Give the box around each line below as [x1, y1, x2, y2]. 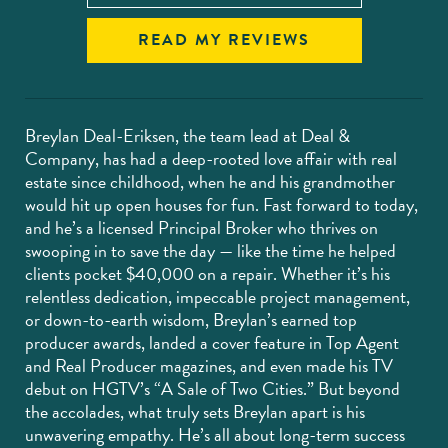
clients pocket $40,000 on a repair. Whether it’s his [25, 259, 390, 287]
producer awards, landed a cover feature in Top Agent [25, 328, 399, 356]
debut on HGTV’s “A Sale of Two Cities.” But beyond [25, 374, 400, 402]
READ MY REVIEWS [138, 27, 310, 52]
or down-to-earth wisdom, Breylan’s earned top [25, 305, 357, 333]
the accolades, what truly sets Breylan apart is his [25, 397, 365, 425]
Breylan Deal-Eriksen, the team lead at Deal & [25, 121, 350, 149]
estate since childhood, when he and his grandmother [25, 167, 395, 195]
